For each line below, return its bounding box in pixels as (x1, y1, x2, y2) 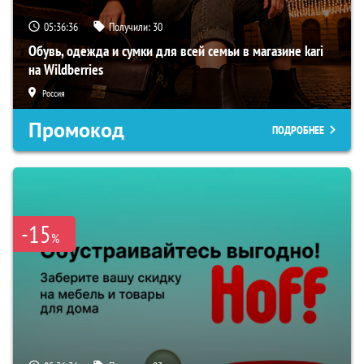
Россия (42, 86, 65, 99)
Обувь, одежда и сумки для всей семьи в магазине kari (28, 41, 323, 60)
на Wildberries (28, 59, 103, 79)
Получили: (109, 19, 153, 34)
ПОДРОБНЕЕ (272, 122, 324, 137)
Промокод (28, 115, 124, 144)
